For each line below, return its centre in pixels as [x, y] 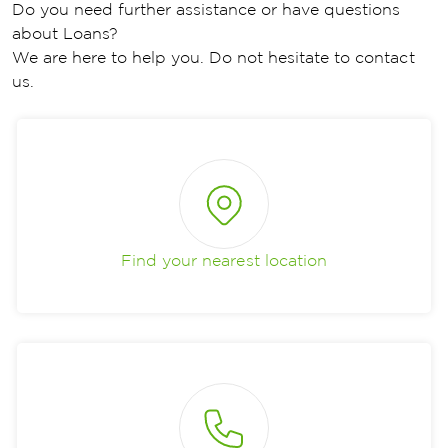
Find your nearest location [224, 261]
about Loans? [68, 34]
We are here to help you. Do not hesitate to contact [213, 58]
